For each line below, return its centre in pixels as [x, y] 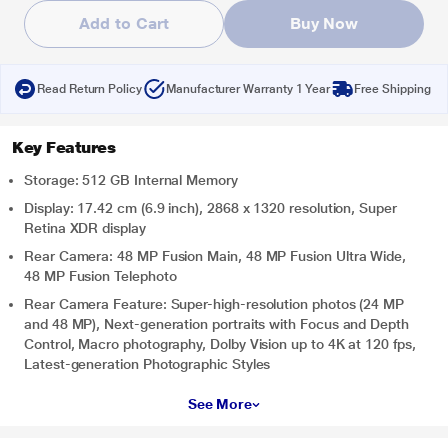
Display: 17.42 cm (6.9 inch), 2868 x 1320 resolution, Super [210, 208]
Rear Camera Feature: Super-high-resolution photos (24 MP [214, 304]
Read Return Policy [89, 89]
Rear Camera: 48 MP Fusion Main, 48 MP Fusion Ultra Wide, [215, 256]
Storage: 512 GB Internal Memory [131, 180]
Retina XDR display [85, 228]
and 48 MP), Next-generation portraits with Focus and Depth [216, 324]
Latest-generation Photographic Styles [147, 364]
